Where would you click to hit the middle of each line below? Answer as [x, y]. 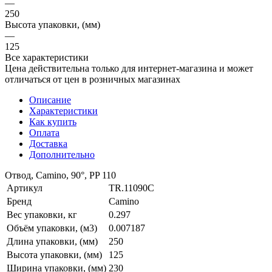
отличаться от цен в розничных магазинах [93, 79]
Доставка [48, 143]
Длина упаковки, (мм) [52, 241]
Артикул [25, 188]
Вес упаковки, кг [42, 214]
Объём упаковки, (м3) [52, 228]
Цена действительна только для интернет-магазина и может [129, 68]
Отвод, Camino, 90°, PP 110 [60, 175]
